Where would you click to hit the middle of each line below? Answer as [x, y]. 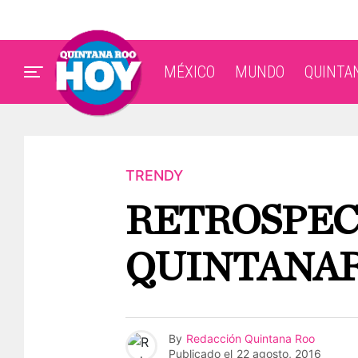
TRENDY [154, 175]
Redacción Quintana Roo [251, 338]
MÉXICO [189, 72]
